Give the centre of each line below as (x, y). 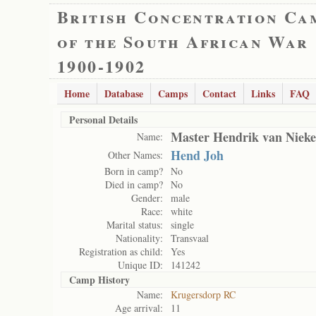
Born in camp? (134, 171)
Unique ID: (140, 265)
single (182, 225)
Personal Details (103, 120)
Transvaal (190, 238)
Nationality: (139, 238)
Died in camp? (134, 184)
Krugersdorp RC (203, 294)
